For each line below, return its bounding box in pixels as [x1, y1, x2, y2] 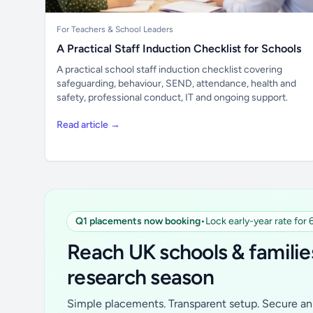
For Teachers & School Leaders [57, 24, 173, 34]
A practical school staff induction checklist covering [57, 64, 282, 75]
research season [67, 264, 214, 290]
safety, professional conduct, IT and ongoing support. [57, 92, 288, 103]
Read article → [57, 119, 120, 131]
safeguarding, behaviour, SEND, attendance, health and [57, 78, 296, 89]
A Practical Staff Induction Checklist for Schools [57, 42, 301, 55]
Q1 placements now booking [75, 215, 201, 227]
